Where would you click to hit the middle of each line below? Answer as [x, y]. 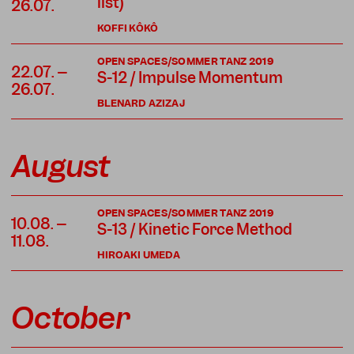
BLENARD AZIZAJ [141, 103]
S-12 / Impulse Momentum [190, 77]
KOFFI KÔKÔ [128, 28]
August [60, 166]
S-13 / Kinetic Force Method [194, 229]
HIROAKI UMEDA [139, 254]
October [70, 318]
